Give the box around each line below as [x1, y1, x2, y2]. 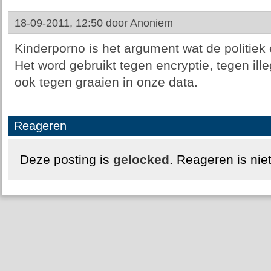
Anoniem [129, 17, 173, 29]
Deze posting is [19, 152, 113, 167]
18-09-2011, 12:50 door [14, 17, 130, 29]
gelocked [113, 152, 169, 167]
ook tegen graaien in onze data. [14, 75, 198, 90]
